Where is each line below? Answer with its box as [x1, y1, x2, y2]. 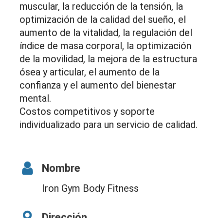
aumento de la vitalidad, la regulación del [19, 27, 192, 39]
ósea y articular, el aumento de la [19, 66, 160, 78]
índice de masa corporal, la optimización [19, 40, 191, 52]
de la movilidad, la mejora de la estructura [19, 53, 197, 65]
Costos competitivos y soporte [19, 106, 155, 118]
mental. [19, 92, 51, 105]
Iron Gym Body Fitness [42, 182, 139, 195]
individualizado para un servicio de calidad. [19, 119, 198, 131]
